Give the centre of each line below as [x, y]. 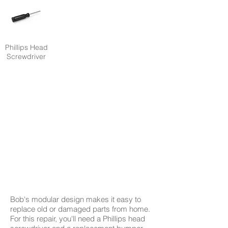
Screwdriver [26, 56]
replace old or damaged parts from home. [80, 209]
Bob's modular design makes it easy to [76, 199]
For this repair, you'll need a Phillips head [78, 219]
